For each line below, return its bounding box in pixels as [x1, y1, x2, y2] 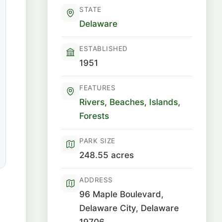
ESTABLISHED [79, 45, 128, 53]
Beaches [110, 97, 144, 107]
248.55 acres [79, 150, 134, 160]
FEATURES [79, 84, 115, 92]
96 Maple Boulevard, [79, 189, 164, 199]
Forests [79, 111, 109, 121]
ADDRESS [79, 176, 113, 184]
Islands [149, 97, 178, 107]
